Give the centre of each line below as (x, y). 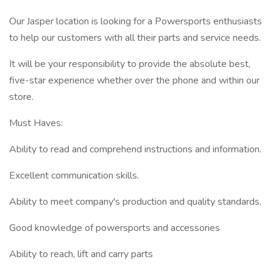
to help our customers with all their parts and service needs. (135, 38)
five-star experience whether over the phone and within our (134, 80)
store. (21, 97)
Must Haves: (36, 123)
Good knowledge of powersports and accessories (115, 228)
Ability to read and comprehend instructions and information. (135, 149)
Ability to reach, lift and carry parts (81, 254)
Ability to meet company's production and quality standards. (135, 202)
